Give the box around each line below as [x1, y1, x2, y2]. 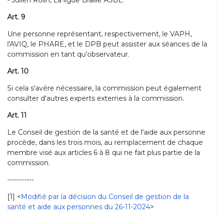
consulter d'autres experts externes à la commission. [7, 94, 184, 103]
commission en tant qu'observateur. [7, 50, 129, 59]
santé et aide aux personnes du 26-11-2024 [7, 202, 150, 211]
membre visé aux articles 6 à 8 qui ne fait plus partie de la [7, 148, 200, 157]
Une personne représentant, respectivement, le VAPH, [7, 30, 192, 38]
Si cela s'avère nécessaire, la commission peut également [7, 84, 201, 93]
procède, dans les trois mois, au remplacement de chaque [7, 138, 203, 147]
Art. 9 [7, 13, 25, 21]
